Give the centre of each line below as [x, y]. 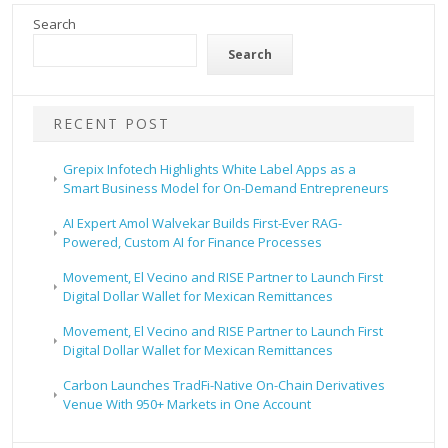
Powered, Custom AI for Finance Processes [193, 242]
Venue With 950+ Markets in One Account [187, 404]
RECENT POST [112, 124]
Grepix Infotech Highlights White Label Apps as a [210, 169]
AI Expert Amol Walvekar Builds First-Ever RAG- [203, 223]
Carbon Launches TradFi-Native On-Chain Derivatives [224, 385]
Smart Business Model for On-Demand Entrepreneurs [226, 188]
